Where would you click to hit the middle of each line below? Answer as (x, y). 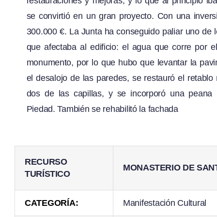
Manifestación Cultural (165, 203)
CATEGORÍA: (51, 203)
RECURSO (46, 162)
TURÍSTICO (47, 174)
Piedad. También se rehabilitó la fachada (102, 109)
